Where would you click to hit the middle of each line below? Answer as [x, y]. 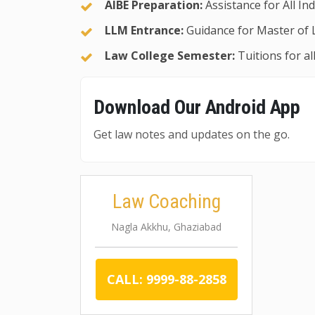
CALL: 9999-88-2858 [166, 279]
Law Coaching [166, 201]
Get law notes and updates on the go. [192, 134]
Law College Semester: [170, 56]
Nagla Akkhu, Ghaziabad [167, 227]
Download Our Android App [197, 107]
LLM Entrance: [144, 30]
